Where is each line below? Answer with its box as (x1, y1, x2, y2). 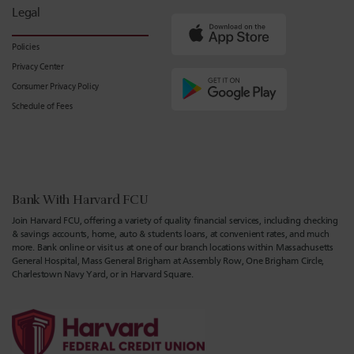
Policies (12, 41, 40, 52)
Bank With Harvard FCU (12, 191, 149, 208)
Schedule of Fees (12, 100, 73, 111)
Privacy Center (12, 61, 65, 72)
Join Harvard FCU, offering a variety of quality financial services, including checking (12, 214, 338, 226)
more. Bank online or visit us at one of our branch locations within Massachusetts (12, 241, 333, 253)
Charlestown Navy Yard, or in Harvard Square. (12, 268, 194, 280)
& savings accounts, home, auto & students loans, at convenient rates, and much (12, 228, 330, 239)
